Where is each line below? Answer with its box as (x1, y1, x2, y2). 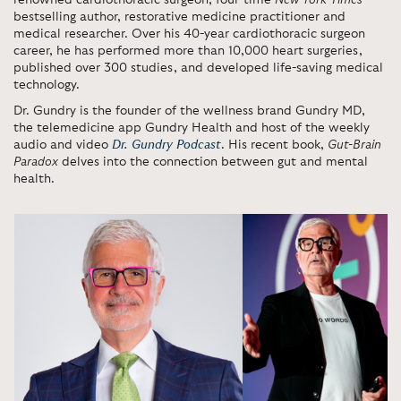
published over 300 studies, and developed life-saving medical (13, 62, 383, 74)
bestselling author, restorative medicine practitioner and (13, 11, 346, 23)
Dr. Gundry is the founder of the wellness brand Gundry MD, (13, 105, 365, 117)
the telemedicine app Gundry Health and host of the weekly (13, 122, 370, 134)
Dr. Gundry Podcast (112, 139, 221, 151)
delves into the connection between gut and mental (58, 156, 368, 168)
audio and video (13, 139, 112, 151)
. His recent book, (221, 139, 328, 151)
